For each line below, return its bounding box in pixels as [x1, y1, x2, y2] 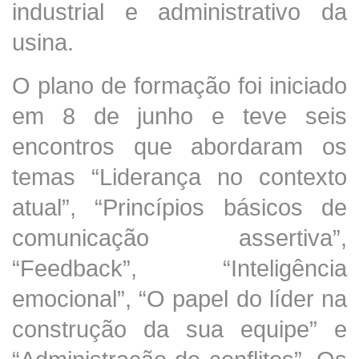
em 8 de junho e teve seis [12, 102, 347, 129]
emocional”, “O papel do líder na [12, 284, 347, 312]
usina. [12, 28, 74, 55]
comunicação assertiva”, [12, 224, 347, 251]
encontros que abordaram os [12, 132, 347, 159]
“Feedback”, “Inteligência [12, 254, 347, 281]
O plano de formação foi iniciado [12, 71, 347, 99]
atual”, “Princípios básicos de [12, 193, 347, 220]
